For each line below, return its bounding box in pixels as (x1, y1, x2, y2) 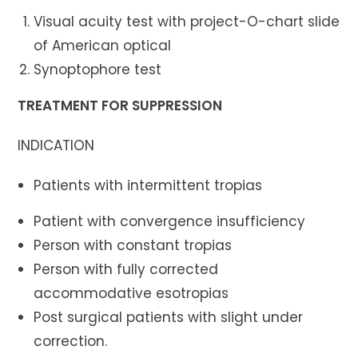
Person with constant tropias (34, 235, 233, 255)
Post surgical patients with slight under (34, 307, 304, 327)
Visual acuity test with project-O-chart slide (34, 11, 340, 31)
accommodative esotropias (34, 283, 229, 303)
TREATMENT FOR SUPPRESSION (18, 95, 223, 115)
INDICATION (18, 135, 95, 155)
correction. (34, 331, 108, 351)
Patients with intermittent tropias (34, 175, 263, 195)
